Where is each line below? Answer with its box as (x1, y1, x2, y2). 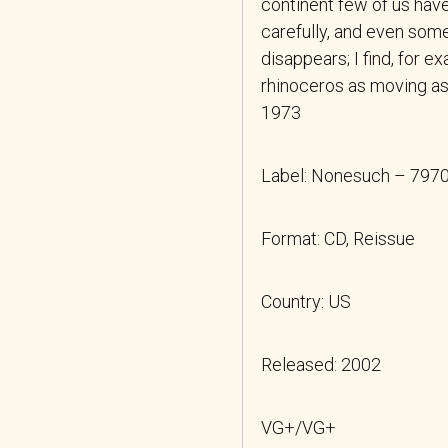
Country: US (261, 290, 351, 312)
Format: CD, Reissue (261, 227, 415, 249)
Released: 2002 (261, 353, 381, 375)
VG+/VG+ (261, 416, 336, 438)
